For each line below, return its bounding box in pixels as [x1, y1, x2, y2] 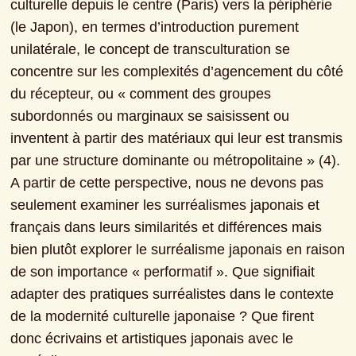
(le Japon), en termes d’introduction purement [10, 19, 300, 36]
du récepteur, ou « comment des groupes [10, 86, 272, 103]
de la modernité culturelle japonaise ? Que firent [10, 308, 315, 325]
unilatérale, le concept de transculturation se [10, 41, 291, 58]
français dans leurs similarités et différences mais [10, 219, 323, 236]
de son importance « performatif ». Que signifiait [10, 264, 315, 281]
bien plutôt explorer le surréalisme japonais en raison [10, 242, 346, 258]
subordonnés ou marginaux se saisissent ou [10, 108, 290, 125]
